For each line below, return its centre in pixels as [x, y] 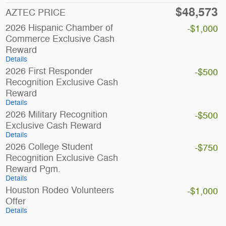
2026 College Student [49, 147]
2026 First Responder [49, 71]
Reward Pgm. [33, 169]
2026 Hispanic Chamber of [59, 28]
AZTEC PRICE [35, 13]
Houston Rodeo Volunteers [60, 190]
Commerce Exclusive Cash [60, 39]
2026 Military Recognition [56, 115]
